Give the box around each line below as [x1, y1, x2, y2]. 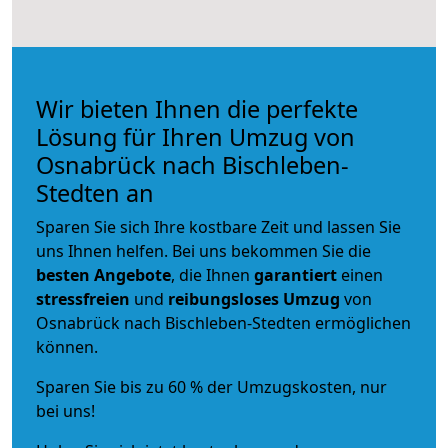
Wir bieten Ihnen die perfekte [36, 92, 358, 125]
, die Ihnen [171, 263, 254, 286]
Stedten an [36, 176, 154, 209]
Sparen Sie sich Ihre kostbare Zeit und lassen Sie [36, 215, 401, 238]
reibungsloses [168, 287, 279, 310]
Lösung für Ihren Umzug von [36, 120, 355, 153]
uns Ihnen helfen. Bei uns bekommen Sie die [36, 239, 371, 262]
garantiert [254, 263, 337, 286]
